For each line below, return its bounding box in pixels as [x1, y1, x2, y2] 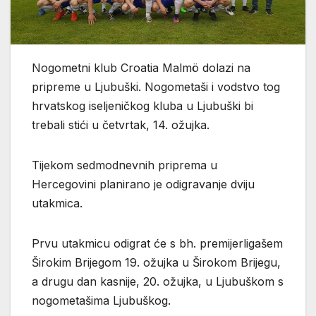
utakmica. [32, 196, 83, 211]
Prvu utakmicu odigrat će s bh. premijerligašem [32, 236, 283, 251]
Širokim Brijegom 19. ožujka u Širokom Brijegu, [32, 255, 281, 270]
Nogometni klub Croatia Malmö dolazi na [32, 61, 250, 75]
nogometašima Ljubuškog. [32, 293, 171, 308]
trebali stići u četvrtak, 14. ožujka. [32, 118, 209, 133]
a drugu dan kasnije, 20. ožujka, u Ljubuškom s [32, 274, 284, 289]
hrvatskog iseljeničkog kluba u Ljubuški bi [32, 99, 253, 114]
